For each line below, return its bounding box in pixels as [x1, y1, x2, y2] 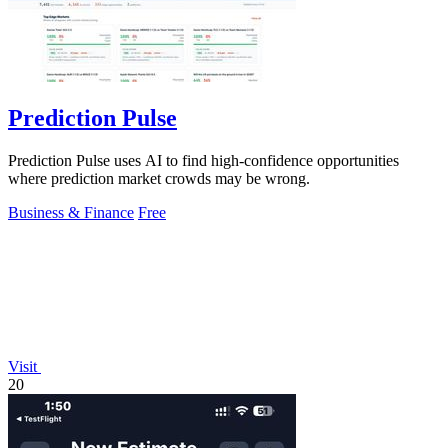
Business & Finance [8, 204, 134, 222]
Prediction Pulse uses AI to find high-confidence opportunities [8, 152, 399, 170]
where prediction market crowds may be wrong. [8, 170, 310, 188]
